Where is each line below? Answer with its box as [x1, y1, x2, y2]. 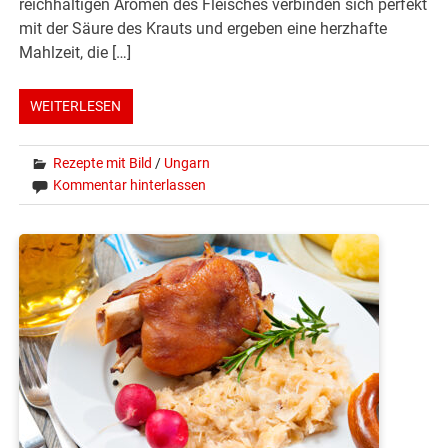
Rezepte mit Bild [53, 155, 153, 172]
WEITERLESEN [30, 98, 122, 115]
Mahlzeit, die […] [19, 43, 132, 63]
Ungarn [164, 155, 211, 172]
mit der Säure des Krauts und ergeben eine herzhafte [19, 19, 388, 39]
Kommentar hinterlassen [53, 177, 207, 194]
